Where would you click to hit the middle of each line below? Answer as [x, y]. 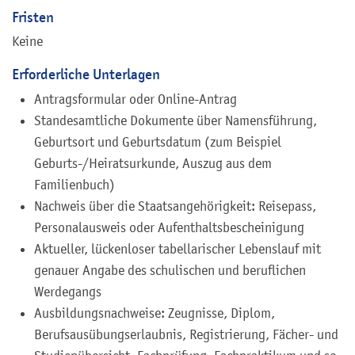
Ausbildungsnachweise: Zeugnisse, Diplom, [155, 313]
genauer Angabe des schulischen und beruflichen [170, 270]
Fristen [33, 17]
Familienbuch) [74, 184]
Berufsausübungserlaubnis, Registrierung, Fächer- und [186, 334]
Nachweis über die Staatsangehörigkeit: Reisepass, [175, 206]
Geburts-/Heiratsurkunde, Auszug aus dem [153, 163]
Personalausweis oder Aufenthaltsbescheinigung [169, 227]
